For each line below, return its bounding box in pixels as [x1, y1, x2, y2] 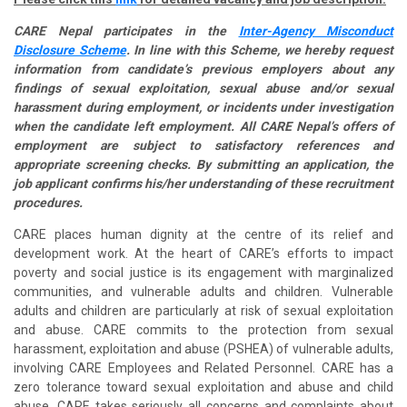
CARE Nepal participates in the [14, 23, 239, 38]
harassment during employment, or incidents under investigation [14, 99, 393, 114]
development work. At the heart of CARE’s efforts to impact [14, 245, 393, 261]
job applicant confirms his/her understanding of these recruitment [14, 175, 393, 191]
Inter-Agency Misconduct [238, 23, 393, 38]
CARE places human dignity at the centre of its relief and [14, 226, 393, 242]
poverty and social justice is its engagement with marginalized [14, 264, 393, 280]
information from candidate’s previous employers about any [14, 61, 393, 76]
